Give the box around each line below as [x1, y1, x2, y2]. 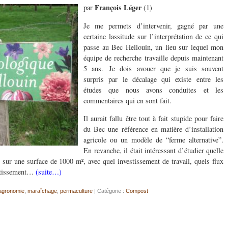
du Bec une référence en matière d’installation [83, 124, 223, 134]
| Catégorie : [93, 188, 126, 194]
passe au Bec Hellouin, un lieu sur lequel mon [83, 42, 223, 52]
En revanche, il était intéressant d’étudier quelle [83, 145, 223, 155]
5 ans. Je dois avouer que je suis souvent [83, 63, 223, 73]
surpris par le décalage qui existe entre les [83, 74, 223, 84]
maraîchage [27, 188, 57, 194]
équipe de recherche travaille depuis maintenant [83, 52, 223, 63]
